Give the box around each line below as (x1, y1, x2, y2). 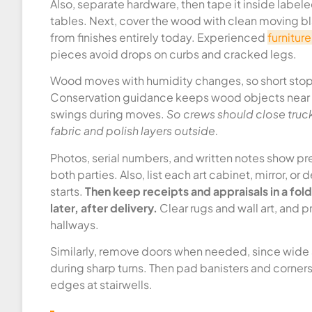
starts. (50, 183, 85, 198)
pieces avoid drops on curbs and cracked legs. (50, 47, 297, 61)
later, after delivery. (50, 200, 157, 215)
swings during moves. (50, 107, 166, 122)
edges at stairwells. (50, 277, 153, 292)
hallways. (50, 217, 99, 232)
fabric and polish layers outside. (50, 123, 219, 139)
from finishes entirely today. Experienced (50, 30, 267, 45)
